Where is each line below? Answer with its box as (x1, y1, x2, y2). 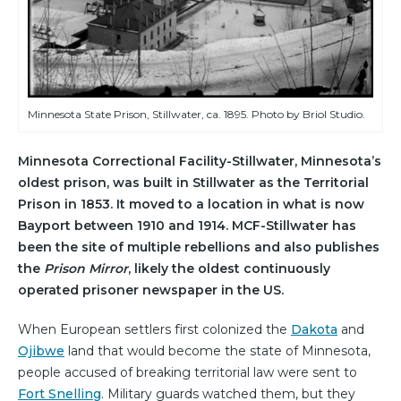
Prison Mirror (44, 260, 128, 277)
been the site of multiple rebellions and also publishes (18, 239, 380, 256)
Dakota (291, 321, 337, 338)
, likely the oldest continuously (128, 260, 330, 277)
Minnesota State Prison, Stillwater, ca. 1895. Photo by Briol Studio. (28, 107, 365, 122)
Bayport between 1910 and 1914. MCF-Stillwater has (18, 218, 356, 235)
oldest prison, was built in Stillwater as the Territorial (18, 175, 369, 192)
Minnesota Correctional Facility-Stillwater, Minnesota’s (18, 153, 381, 170)
